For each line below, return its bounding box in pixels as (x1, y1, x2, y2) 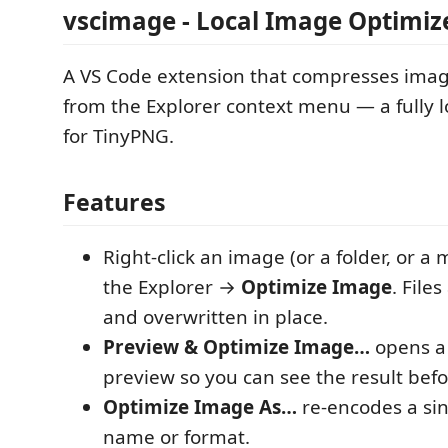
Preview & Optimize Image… (103, 333, 370, 360)
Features (63, 185, 166, 218)
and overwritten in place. (103, 303, 328, 330)
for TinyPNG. (63, 123, 174, 149)
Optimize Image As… (103, 393, 297, 420)
